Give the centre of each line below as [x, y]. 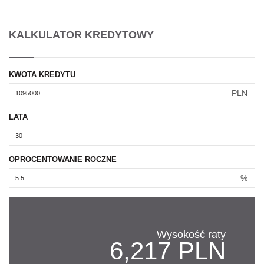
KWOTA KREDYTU [42, 75]
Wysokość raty [191, 235]
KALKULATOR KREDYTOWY [81, 35]
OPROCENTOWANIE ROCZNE [63, 160]
